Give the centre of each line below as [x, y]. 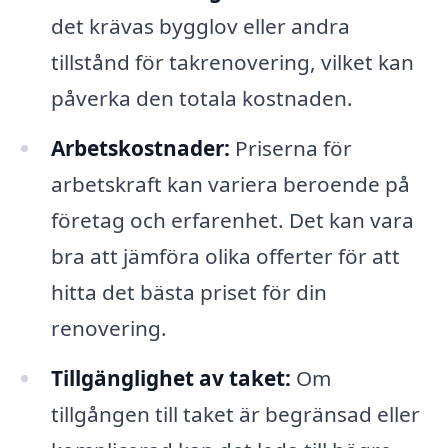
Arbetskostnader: [140, 147]
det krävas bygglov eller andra [200, 26]
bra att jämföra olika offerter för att [225, 255]
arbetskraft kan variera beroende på [230, 183]
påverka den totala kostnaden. [201, 98]
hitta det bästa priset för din [188, 291]
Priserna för [290, 147]
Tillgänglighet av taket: [170, 377]
